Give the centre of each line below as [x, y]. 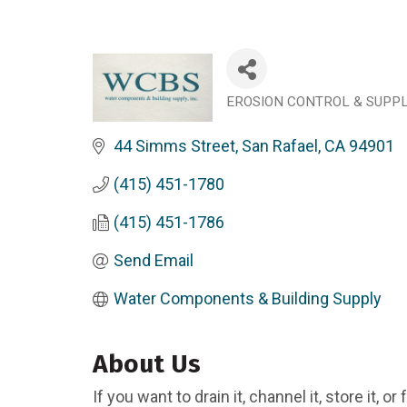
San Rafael [279, 146]
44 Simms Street [174, 146]
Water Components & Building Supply [247, 299]
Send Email [153, 261]
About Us [147, 364]
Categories [272, 114]
